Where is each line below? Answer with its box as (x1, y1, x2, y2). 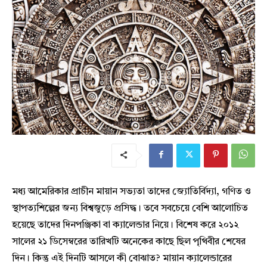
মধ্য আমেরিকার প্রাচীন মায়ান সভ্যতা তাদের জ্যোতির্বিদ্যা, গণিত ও (12, 187, 251, 197)
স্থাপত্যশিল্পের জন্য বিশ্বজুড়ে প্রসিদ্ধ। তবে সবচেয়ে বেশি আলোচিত (12, 204, 248, 214)
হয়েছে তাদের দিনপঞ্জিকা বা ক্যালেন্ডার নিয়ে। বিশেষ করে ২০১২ (12, 221, 238, 231)
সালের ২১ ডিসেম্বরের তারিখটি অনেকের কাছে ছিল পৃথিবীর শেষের (12, 237, 246, 247)
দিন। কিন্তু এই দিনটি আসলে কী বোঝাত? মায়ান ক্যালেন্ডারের (12, 254, 232, 264)
